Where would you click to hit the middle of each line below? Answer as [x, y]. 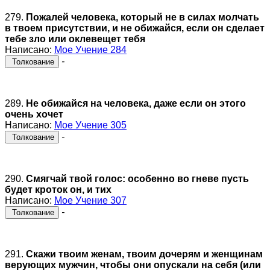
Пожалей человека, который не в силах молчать [143, 17]
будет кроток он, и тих [58, 189]
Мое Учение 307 [90, 200]
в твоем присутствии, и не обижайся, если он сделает [135, 28]
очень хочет [34, 114]
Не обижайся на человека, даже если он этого [136, 103]
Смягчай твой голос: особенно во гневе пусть [137, 178]
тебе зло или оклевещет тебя [75, 39]
